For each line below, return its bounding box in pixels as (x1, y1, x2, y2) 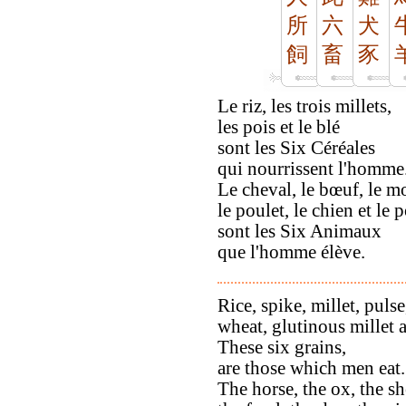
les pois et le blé (217, 116, 340, 137)
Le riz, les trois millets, (217, 95, 391, 116)
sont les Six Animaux (217, 220, 382, 241)
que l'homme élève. (217, 241, 365, 262)
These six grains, (217, 336, 346, 357)
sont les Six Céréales (217, 137, 375, 158)
